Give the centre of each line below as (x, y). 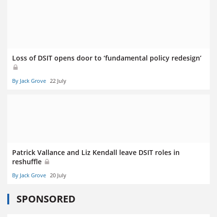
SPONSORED (46, 199)
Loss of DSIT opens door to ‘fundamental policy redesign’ (107, 58)
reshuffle (28, 162)
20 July (58, 175)
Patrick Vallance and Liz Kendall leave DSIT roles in (96, 153)
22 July (58, 81)
